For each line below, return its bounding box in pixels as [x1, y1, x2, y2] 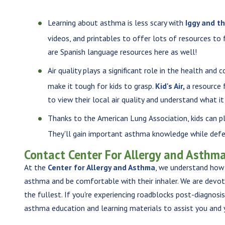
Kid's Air [155, 81, 183, 91]
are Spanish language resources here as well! [48, 47, 197, 57]
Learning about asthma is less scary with [48, 18, 184, 28]
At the [24, 162, 48, 173]
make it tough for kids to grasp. [48, 81, 156, 91]
